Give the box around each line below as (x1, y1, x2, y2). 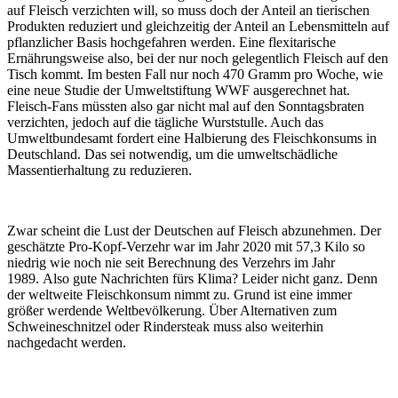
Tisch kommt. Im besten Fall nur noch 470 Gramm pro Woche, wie (7, 66, 383, 82)
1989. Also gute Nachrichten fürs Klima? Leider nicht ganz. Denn (7, 270, 378, 286)
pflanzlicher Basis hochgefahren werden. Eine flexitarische (7, 34, 336, 50)
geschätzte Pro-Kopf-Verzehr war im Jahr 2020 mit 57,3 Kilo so (7, 238, 365, 254)
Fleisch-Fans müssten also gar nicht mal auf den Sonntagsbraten (7, 98, 364, 114)
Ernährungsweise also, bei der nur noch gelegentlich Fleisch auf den (7, 50, 388, 66)
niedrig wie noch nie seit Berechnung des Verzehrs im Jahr (7, 254, 335, 270)
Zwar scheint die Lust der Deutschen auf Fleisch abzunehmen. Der (7, 222, 381, 238)
